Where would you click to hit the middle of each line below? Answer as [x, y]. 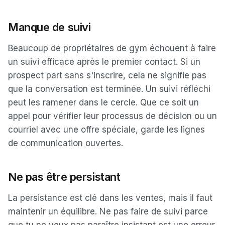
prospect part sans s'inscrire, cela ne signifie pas [107, 75]
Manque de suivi [49, 27]
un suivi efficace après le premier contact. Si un [104, 62]
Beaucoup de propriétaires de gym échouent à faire [112, 48]
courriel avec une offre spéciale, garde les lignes [106, 130]
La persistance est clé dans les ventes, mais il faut [110, 198]
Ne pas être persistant [64, 177]
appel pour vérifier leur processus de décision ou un [113, 116]
